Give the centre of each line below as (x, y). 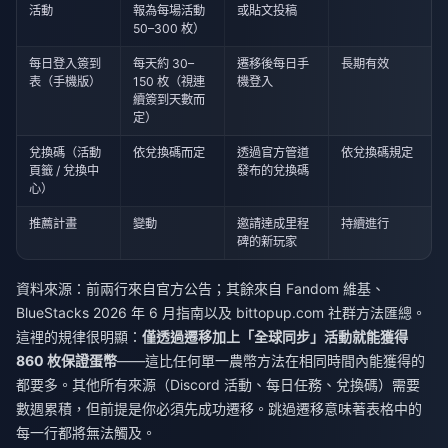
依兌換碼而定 (169, 152)
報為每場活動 (169, 10)
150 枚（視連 (169, 81)
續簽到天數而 (169, 99)
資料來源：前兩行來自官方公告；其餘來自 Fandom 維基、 (200, 289)
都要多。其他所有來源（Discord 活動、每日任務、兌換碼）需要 (218, 385)
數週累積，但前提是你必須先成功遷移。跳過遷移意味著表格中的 (219, 409)
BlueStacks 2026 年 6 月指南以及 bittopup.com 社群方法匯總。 (221, 313)
